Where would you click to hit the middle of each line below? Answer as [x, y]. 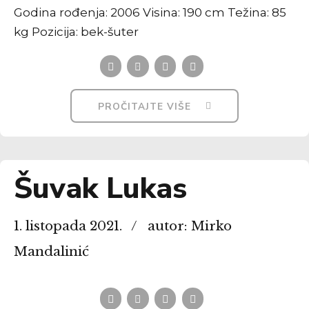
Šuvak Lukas [100, 189]
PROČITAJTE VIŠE [145, 106]
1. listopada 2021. [68, 226]
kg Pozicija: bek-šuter [76, 32]
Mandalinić [51, 252]
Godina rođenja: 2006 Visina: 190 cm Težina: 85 [150, 13]
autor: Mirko [189, 226]
